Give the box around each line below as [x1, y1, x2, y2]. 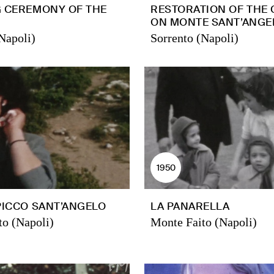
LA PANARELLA [150, 199, 230, 213]
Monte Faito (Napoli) [150, 215, 257, 229]
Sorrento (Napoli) [150, 31, 239, 45]
